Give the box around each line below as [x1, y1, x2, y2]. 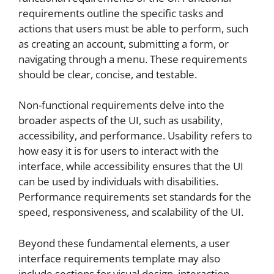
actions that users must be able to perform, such [18, 21, 248, 35]
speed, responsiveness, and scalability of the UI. [18, 205, 243, 220]
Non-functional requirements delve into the [18, 98, 224, 113]
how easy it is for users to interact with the [18, 144, 219, 158]
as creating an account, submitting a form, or [18, 36, 229, 51]
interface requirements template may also [18, 251, 220, 265]
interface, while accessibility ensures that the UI [18, 159, 243, 174]
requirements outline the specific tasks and [18, 6, 223, 20]
